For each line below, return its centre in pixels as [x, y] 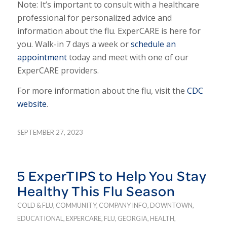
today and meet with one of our [127, 58]
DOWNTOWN [171, 205]
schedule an [153, 44]
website [32, 104]
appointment [42, 58]
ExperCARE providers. [58, 71]
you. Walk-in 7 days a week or [74, 44]
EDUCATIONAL [40, 219]
